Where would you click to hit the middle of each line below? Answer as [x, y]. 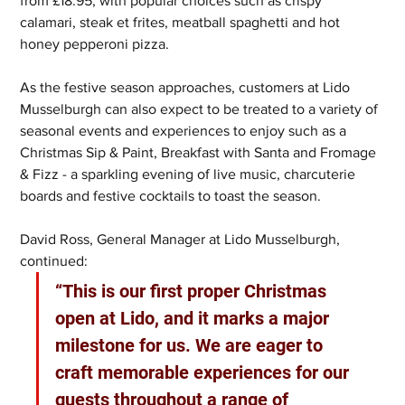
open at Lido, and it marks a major [195, 318]
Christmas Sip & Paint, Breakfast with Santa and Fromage [200, 152]
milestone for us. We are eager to [192, 345]
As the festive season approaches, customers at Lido [187, 87]
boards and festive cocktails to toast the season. [171, 195]
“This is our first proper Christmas [193, 291]
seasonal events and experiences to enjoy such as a [185, 130]
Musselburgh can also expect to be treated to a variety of [201, 108]
